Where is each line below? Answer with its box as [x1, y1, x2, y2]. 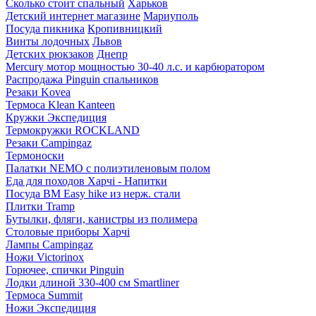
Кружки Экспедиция [6, 111, 107, 123]
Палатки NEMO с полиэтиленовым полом [6, 162, 210, 174]
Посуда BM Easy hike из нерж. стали [6, 187, 181, 200]
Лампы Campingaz [6, 238, 93, 250]
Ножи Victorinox [6, 250, 84, 263]
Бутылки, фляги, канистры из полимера [6, 212, 197, 225]
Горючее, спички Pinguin [6, 263, 124, 276]
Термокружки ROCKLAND [6, 123, 140, 136]
